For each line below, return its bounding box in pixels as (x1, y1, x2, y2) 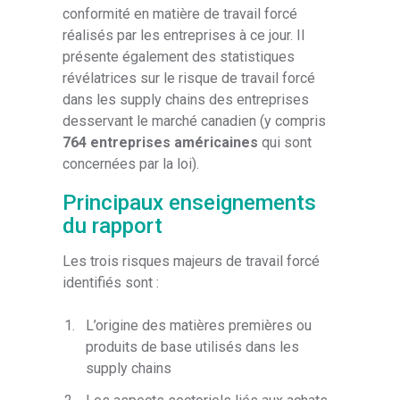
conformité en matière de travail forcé (62, 4, 298, 22)
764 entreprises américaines (62, 133, 262, 151)
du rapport (62, 212, 163, 238)
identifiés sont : (62, 273, 160, 291)
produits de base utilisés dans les (86, 337, 300, 355)
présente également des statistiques (62, 47, 296, 65)
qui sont (262, 133, 312, 151)
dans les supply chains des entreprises (62, 90, 310, 108)
